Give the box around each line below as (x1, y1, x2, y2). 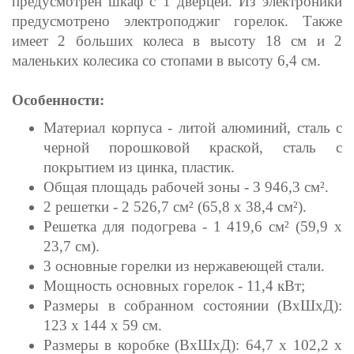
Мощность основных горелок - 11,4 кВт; (43, 277, 305, 294)
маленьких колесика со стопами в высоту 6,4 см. (12, 51, 321, 69)
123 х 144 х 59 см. (43, 316, 162, 333)
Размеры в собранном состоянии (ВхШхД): (43, 296, 342, 314)
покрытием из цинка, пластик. (43, 158, 235, 175)
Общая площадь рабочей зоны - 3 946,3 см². (43, 178, 329, 195)
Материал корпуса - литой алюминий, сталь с (43, 119, 342, 136)
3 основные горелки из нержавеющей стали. (43, 257, 325, 274)
